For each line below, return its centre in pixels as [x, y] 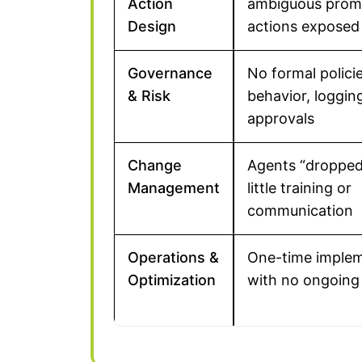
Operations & [173, 257]
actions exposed [303, 26]
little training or [299, 188]
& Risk [149, 96]
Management [174, 188]
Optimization [172, 280]
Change [155, 165]
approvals [281, 118]
